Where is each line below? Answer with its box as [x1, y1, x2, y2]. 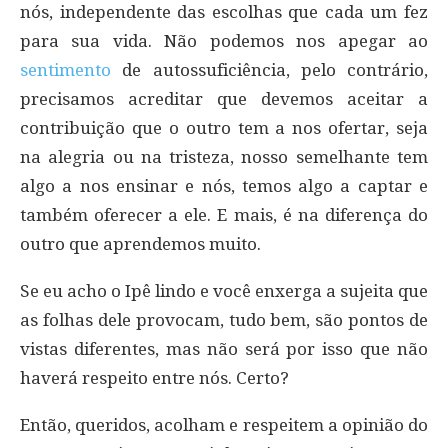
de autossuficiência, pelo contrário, [111, 59, 428, 80]
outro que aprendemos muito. [20, 233, 261, 254]
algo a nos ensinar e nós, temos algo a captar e [20, 175, 428, 196]
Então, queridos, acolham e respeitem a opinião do [20, 414, 428, 435]
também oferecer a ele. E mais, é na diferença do [20, 204, 428, 225]
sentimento [20, 59, 111, 80]
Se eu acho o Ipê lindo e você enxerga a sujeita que [20, 280, 428, 301]
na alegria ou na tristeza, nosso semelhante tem [20, 146, 428, 167]
